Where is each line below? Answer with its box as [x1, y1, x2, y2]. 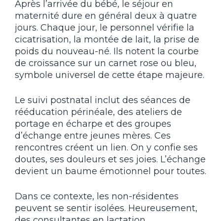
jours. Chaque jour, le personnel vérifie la [15, 22, 194, 33]
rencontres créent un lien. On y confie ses [15, 142, 198, 153]
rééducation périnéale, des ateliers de [15, 106, 182, 117]
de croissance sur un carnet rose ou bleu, [15, 57, 196, 69]
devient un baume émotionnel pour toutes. [15, 165, 206, 177]
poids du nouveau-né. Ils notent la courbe [15, 45, 199, 57]
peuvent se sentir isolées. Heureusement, [15, 202, 197, 214]
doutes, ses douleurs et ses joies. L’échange [15, 153, 206, 165]
